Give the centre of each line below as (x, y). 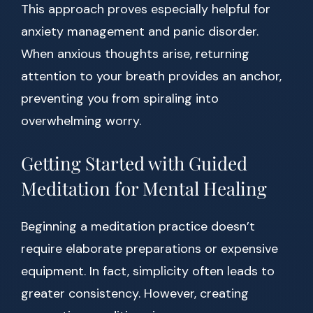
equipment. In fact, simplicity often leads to (148, 271)
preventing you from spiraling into (120, 99)
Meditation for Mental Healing (144, 189)
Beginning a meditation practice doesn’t (138, 227)
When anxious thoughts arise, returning (135, 54)
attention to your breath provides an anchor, (151, 77)
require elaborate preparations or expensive (150, 249)
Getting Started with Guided (134, 163)
